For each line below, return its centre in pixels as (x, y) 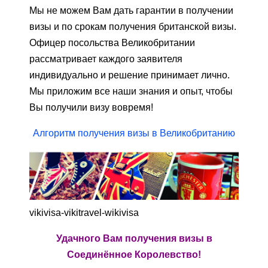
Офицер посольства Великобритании (112, 42)
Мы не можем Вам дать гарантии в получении (131, 10)
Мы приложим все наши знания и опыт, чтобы (131, 91)
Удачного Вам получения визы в (134, 239)
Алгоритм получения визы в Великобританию (134, 133)
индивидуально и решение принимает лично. (130, 75)
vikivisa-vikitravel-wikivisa (84, 213)
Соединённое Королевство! (134, 255)
